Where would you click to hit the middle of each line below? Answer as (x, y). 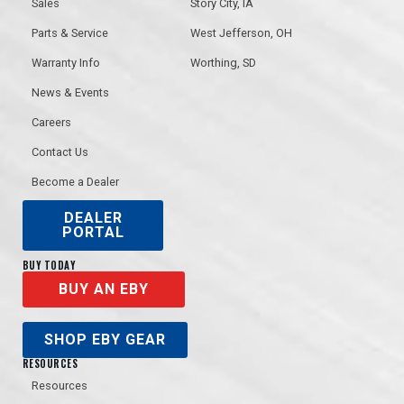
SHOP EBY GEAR (105, 340)
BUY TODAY (49, 266)
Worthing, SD (224, 63)
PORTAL (93, 233)
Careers (51, 123)
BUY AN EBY (104, 289)
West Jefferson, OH (242, 33)
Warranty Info (66, 63)
